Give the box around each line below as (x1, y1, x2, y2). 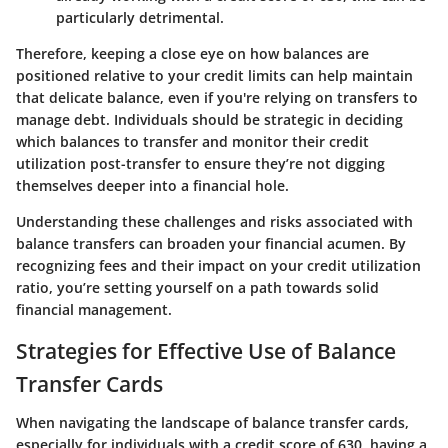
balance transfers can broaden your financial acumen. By (16, 234, 406, 254)
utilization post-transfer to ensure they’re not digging (16, 154, 385, 174)
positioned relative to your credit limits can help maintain (16, 66, 413, 86)
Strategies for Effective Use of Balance (16, 337, 396, 366)
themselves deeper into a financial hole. (16, 176, 289, 196)
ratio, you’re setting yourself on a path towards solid (16, 278, 379, 298)
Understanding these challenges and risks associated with (16, 212, 413, 232)
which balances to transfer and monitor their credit (16, 132, 369, 152)
